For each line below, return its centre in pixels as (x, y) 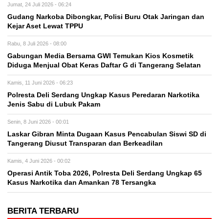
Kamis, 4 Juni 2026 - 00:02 (39, 161)
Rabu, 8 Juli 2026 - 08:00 (37, 43)
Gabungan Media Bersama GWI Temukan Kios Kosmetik (100, 56)
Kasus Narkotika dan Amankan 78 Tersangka (82, 182)
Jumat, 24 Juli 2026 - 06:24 (39, 4)
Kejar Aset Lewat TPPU (45, 26)
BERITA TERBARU (43, 211)
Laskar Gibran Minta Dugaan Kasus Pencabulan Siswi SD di (107, 134)
